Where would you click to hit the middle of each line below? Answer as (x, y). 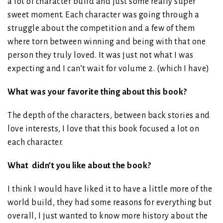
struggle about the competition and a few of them (101, 28)
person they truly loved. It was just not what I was (101, 55)
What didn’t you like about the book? (79, 166)
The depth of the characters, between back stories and (109, 115)
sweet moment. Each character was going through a (103, 15)
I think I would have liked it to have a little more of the (110, 189)
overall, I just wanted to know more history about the (108, 216)
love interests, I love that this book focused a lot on (103, 129)
